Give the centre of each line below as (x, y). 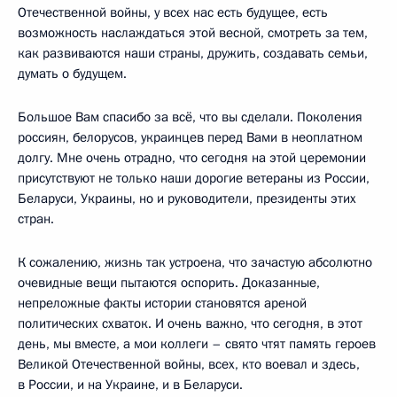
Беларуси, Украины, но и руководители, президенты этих (187, 198)
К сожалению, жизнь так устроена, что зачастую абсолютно (195, 262)
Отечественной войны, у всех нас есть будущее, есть (173, 12)
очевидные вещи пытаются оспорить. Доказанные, (169, 282)
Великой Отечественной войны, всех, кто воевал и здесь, (189, 364)
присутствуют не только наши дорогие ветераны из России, (194, 178)
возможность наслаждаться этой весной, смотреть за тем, (193, 32)
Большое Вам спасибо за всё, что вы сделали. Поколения (190, 117)
